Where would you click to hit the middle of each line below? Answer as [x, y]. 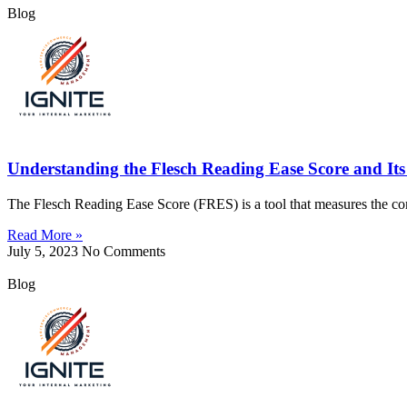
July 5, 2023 [45, 251]
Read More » [45, 234]
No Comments [124, 251]
